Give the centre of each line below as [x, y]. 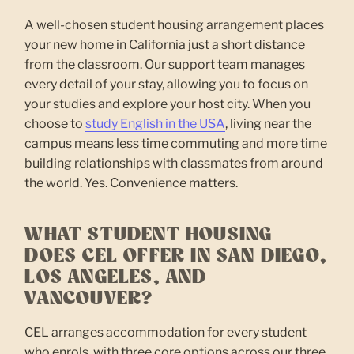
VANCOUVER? [89, 298]
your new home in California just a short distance [165, 44]
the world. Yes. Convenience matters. [132, 183]
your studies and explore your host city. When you [168, 104]
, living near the [269, 123]
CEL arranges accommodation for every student [166, 332]
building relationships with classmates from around [174, 163]
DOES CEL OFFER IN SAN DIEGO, [176, 256]
